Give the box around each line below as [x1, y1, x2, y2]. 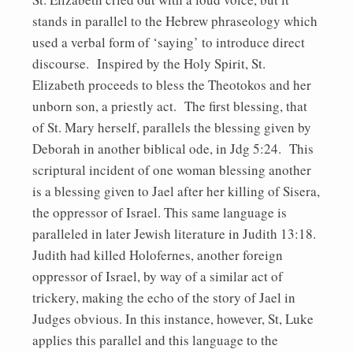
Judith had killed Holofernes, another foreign [32, 245, 283, 264]
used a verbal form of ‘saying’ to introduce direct [32, 32, 305, 51]
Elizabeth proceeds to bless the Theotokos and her [32, 75, 311, 94]
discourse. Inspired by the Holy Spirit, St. [32, 54, 266, 72]
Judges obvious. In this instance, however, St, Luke [32, 309, 314, 328]
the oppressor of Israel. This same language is [32, 203, 287, 221]
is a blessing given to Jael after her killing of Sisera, [32, 181, 320, 200]
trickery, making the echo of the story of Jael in [32, 288, 295, 307]
